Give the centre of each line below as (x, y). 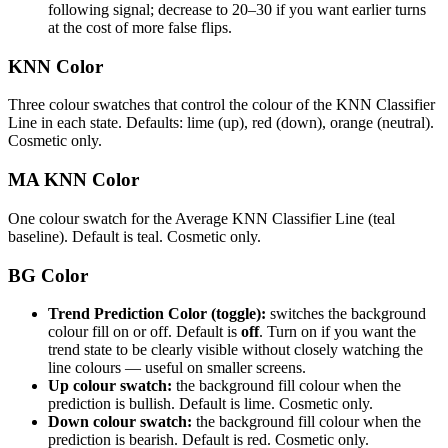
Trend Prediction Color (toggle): (157, 314)
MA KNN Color (73, 180)
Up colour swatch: (110, 386)
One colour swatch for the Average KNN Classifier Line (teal (201, 218)
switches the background (346, 314)
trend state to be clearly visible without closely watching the (235, 350)
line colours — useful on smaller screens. (177, 368)
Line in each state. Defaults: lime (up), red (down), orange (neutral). (221, 123)
